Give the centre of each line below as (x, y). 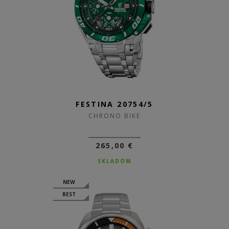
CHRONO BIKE (114, 116)
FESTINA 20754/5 (114, 104)
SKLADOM (114, 161)
